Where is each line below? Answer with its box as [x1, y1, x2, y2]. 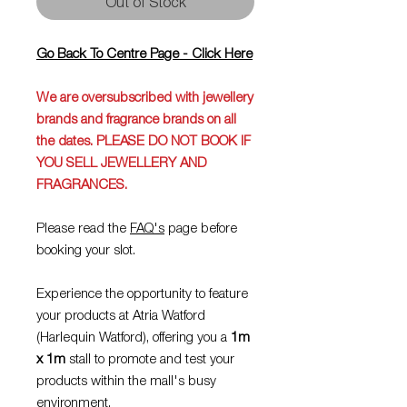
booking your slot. [36, 240, 135, 257]
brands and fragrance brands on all [36, 109, 236, 126]
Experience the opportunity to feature [36, 283, 248, 301]
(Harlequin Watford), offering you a [36, 327, 231, 344]
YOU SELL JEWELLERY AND [36, 153, 207, 170]
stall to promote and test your [65, 349, 234, 366]
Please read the [36, 218, 130, 235]
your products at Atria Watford [36, 305, 205, 323]
